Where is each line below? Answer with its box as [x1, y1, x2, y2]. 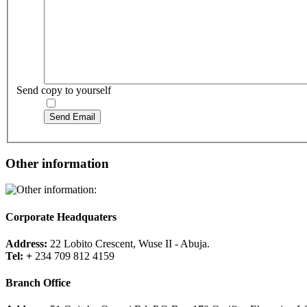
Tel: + [5, 249, 35, 262]
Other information [5, 156, 109, 171]
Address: [5, 237, 50, 249]
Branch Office [5, 277, 71, 289]
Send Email [49, 111, 95, 122]
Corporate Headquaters [5, 210, 116, 223]
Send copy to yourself [16, 84, 111, 96]
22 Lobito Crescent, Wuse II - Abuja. [50, 237, 210, 249]
